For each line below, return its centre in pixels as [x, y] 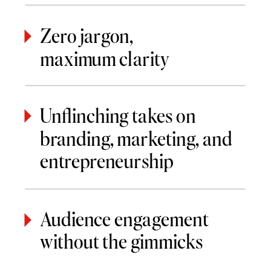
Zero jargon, [86, 35]
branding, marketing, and [138, 138]
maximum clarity [104, 58]
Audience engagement [124, 219]
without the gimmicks [122, 241]
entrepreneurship [106, 161]
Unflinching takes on [118, 115]
